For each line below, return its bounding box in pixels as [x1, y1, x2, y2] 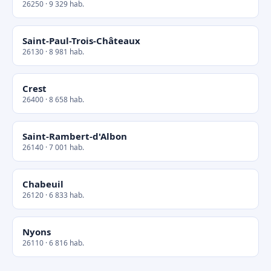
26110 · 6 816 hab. [22, 238, 84, 248]
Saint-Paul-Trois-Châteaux [22, 34, 140, 47]
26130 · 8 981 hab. [22, 47, 84, 57]
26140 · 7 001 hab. [22, 142, 84, 152]
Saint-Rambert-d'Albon [22, 130, 127, 142]
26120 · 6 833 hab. [22, 190, 84, 200]
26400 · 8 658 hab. [22, 94, 84, 105]
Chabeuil [22, 178, 64, 190]
